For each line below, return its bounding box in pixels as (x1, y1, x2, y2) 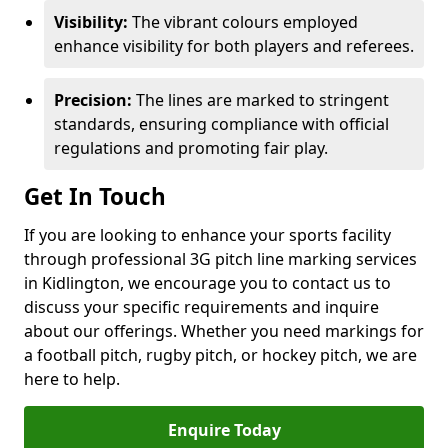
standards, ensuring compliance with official (54, 113, 389, 135)
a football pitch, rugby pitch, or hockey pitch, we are (24, 344, 417, 366)
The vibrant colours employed (128, 11, 358, 33)
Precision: (54, 89, 132, 111)
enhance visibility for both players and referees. (54, 35, 414, 57)
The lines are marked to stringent (132, 89, 389, 111)
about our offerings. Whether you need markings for (24, 320, 424, 342)
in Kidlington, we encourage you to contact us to (24, 272, 391, 294)
